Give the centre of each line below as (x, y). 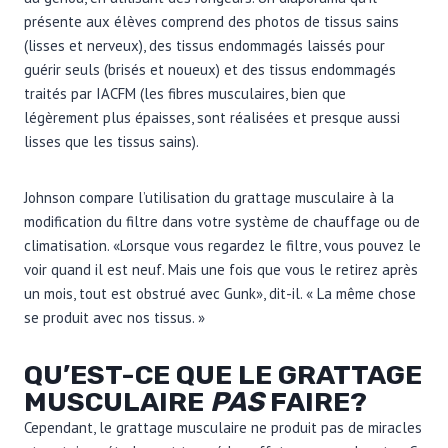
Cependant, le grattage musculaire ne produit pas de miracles (223, 427)
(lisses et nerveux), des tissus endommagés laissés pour (204, 45)
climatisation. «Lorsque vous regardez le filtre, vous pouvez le (222, 245)
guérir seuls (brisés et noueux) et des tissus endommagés (210, 69)
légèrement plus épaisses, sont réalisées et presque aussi (212, 117)
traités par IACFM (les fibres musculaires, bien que (185, 93)
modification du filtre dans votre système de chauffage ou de (222, 221)
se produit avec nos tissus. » (114, 317)
